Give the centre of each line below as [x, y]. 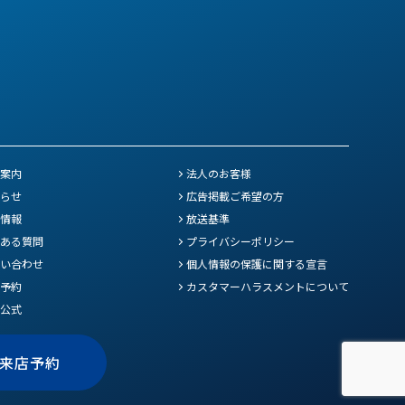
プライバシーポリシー [240, 240]
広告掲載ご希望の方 [235, 195]
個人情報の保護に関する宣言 [257, 263]
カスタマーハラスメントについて [268, 286]
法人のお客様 [219, 173]
